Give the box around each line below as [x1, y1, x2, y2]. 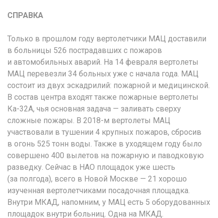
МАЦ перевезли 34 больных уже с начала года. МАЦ [7, 69, 199, 79]
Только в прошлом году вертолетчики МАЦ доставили [7, 34, 206, 44]
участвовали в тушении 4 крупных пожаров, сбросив [7, 127, 201, 137]
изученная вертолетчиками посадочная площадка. [7, 186, 190, 196]
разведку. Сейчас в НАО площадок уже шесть [7, 163, 175, 172]
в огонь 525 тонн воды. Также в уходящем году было [7, 139, 202, 149]
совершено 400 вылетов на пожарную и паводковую [7, 151, 204, 161]
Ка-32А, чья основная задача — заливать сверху [7, 104, 181, 114]
